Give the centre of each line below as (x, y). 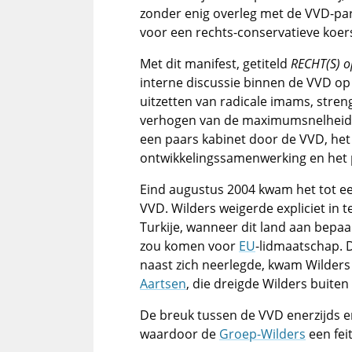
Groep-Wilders (262, 334)
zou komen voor (189, 246)
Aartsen (163, 284)
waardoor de (180, 334)
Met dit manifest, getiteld (215, 64)
